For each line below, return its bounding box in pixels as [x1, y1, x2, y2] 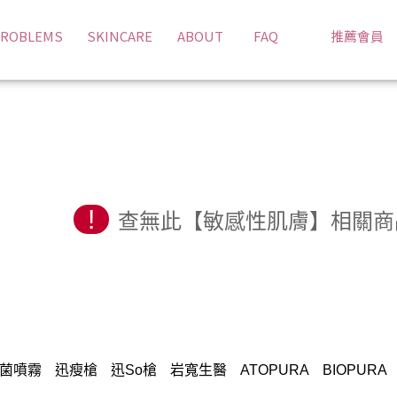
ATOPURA [240, 362, 309, 378]
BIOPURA [323, 362, 387, 378]
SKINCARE [86, 27, 152, 45]
